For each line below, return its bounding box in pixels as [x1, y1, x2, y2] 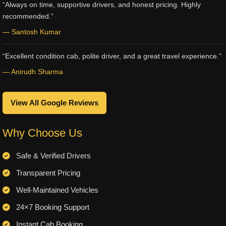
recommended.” [3, 12, 53, 20]
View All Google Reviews [11, 99, 98, 107]
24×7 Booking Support [14, 203, 89, 211]
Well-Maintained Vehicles [14, 186, 98, 194]
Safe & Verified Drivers [14, 152, 91, 160]
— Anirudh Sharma [3, 68, 63, 76]
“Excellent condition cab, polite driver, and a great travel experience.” [3, 52, 221, 60]
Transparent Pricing [14, 169, 80, 177]
